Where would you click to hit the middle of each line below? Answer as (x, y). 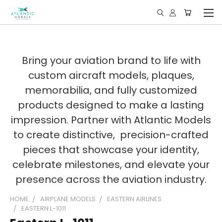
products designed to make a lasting (111, 105)
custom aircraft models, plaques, (111, 75)
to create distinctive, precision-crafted (111, 135)
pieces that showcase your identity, (111, 150)
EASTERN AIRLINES (134, 199)
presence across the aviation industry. (111, 179)
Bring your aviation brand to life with (111, 60)
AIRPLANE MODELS (68, 199)
